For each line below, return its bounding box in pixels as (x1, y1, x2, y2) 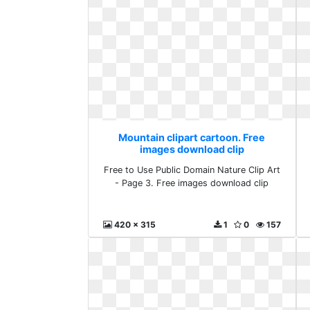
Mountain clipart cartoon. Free (118, 131, 266, 143)
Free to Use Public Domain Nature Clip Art (103, 164, 280, 175)
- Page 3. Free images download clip (115, 177, 269, 188)
